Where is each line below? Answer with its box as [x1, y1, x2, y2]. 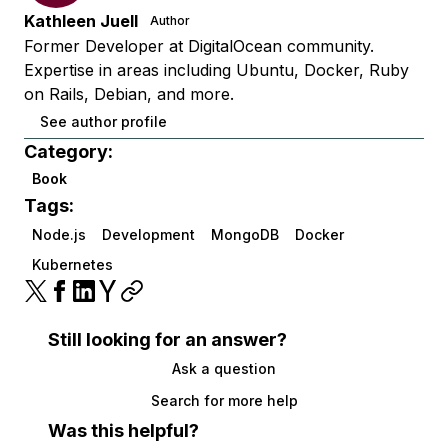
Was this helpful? [48, 420, 199, 442]
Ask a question [172, 360, 276, 378]
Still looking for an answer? [48, 329, 287, 351]
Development [102, 226, 195, 244]
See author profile [40, 113, 167, 131]
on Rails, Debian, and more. [24, 84, 234, 105]
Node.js [32, 226, 86, 244]
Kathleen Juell [24, 11, 138, 32]
